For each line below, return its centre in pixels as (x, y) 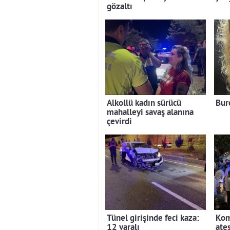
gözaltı (120, 7)
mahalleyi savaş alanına (150, 113)
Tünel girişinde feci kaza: (153, 219)
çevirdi (119, 122)
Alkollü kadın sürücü (144, 104)
